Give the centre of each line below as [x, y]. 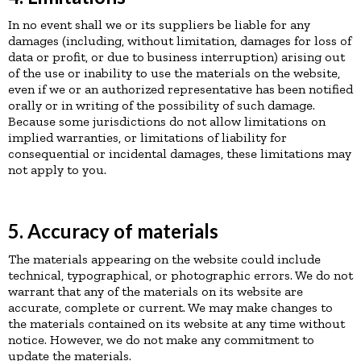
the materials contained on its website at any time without [176, 324]
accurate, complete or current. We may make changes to [170, 307]
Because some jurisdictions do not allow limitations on [167, 121]
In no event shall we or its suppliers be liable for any [159, 25]
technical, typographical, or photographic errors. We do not [180, 275]
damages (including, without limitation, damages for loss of [180, 41]
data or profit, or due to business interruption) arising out [176, 57]
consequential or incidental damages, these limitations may [180, 154]
